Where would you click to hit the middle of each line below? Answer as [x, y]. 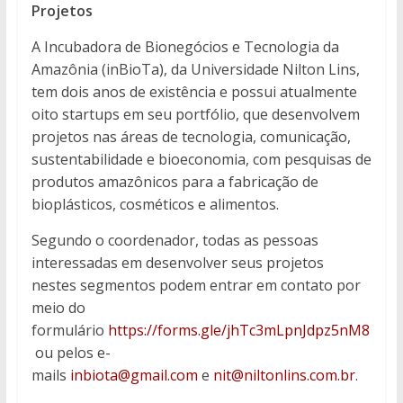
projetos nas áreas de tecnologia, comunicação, [191, 137]
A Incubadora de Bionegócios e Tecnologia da [185, 47]
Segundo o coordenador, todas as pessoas [175, 241]
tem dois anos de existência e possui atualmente [194, 92]
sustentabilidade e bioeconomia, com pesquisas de [201, 160]
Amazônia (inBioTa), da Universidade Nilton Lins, [195, 70]
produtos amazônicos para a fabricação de [175, 182]
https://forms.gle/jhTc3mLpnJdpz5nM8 [238, 331]
